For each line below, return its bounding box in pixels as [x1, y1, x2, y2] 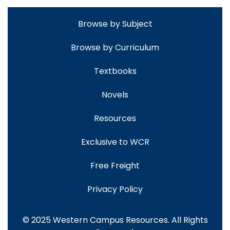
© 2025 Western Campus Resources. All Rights [22, 214, 208, 226]
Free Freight [90, 160, 140, 172]
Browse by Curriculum [71, 42, 159, 54]
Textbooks [93, 65, 137, 78]
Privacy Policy [87, 183, 143, 196]
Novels [102, 89, 128, 101]
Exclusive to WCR [81, 136, 149, 148]
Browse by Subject [78, 18, 152, 30]
